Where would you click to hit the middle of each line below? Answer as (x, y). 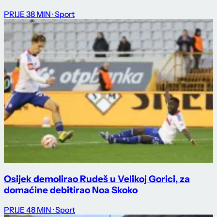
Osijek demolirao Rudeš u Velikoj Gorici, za (97, 179)
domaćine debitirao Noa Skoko (71, 190)
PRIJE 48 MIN (28, 210)
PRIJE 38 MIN (27, 14)
